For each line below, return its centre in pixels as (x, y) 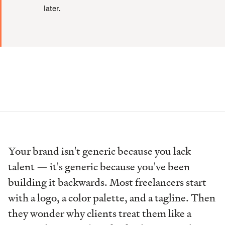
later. (52, 8)
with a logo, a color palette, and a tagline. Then (112, 198)
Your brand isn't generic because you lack (99, 151)
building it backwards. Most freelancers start (107, 183)
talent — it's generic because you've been (99, 167)
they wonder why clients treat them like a (100, 214)
